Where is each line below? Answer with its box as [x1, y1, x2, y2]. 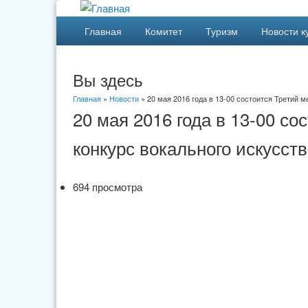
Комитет [144, 24, 182, 38]
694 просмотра [72, 179, 142, 194]
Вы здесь [72, 67, 143, 91]
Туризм [205, 24, 238, 38]
